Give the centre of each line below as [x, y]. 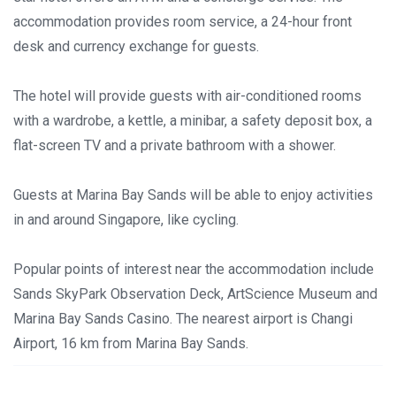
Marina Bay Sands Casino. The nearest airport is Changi [183, 319]
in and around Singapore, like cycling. [126, 220]
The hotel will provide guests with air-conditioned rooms [187, 96]
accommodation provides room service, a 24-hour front [183, 22]
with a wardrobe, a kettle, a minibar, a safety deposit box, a [193, 121]
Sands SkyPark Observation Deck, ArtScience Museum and [195, 294]
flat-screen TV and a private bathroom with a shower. [175, 145]
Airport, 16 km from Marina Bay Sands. [131, 343]
